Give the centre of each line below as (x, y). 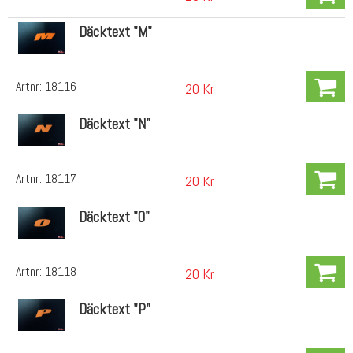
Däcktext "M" (115, 32)
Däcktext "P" (114, 310)
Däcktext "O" (114, 217)
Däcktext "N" (114, 124)
